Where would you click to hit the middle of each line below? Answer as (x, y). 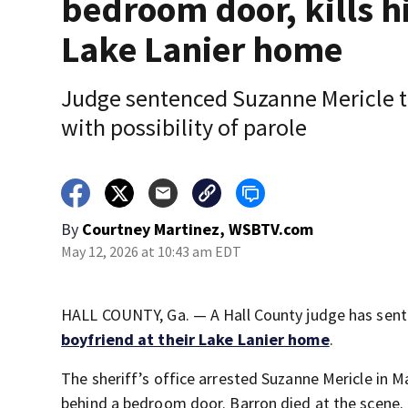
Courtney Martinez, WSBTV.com (198, 229)
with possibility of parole (184, 127)
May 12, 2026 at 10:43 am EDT (152, 252)
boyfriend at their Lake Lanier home (195, 340)
